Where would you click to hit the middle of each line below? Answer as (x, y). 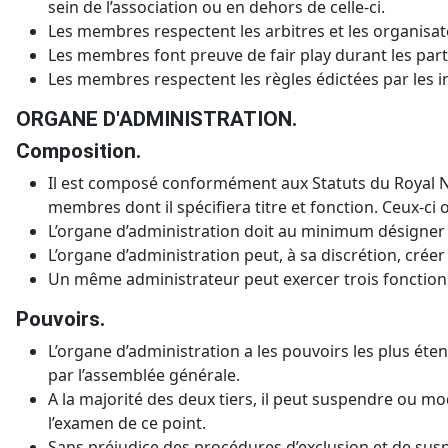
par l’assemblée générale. (144, 375)
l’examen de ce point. (127, 423)
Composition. (78, 151)
